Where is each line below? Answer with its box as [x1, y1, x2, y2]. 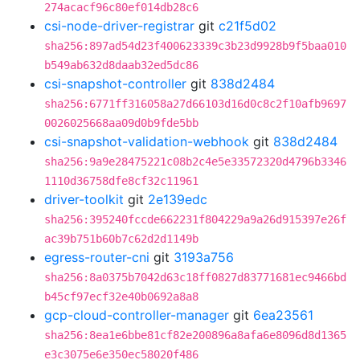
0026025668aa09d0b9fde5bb [44, 117, 198, 129]
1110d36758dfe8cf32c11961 [44, 174, 198, 187]
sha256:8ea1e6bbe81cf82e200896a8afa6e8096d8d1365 [44, 329, 346, 342]
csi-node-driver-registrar [44, 18, 194, 34]
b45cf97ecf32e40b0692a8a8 [44, 290, 198, 303]
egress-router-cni [44, 249, 149, 265]
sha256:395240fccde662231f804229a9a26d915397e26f [44, 213, 346, 226]
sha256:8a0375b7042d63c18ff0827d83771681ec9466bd [44, 271, 346, 284]
